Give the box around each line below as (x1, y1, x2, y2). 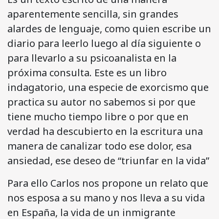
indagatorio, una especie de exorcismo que (7, 81, 209, 94)
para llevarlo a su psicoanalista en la (7, 51, 176, 65)
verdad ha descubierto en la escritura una (7, 125, 203, 138)
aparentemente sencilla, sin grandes (7, 7, 178, 21)
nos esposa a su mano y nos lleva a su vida (7, 191, 205, 205)
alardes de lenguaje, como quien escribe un (7, 22, 211, 36)
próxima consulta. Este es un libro (7, 66, 167, 80)
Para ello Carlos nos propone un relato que (7, 176, 208, 190)
